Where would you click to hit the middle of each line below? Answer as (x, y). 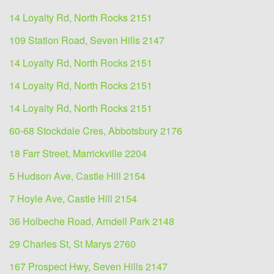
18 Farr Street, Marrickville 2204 (78, 154)
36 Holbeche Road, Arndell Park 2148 (92, 221)
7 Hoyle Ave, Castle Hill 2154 (73, 199)
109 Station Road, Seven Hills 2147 (87, 40)
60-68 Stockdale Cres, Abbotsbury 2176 (96, 131)
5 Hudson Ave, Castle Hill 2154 (77, 176)
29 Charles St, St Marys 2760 (72, 244)
